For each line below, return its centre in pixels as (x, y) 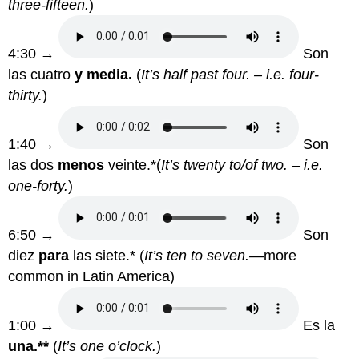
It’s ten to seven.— (204, 255)
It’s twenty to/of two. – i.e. (242, 165)
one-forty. (38, 186)
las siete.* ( (109, 255)
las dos (33, 165)
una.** (31, 346)
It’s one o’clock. (107, 346)
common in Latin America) (92, 276)
